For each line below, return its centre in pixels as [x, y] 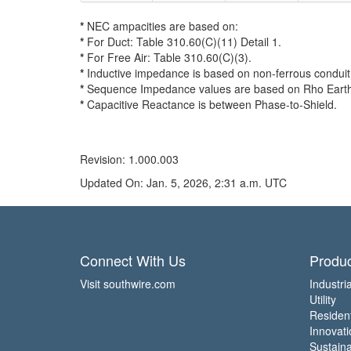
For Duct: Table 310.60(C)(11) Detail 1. [183, 42]
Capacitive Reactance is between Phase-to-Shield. [210, 104]
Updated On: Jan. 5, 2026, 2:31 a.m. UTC [183, 183]
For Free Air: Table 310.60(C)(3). [168, 57]
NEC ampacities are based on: [161, 26]
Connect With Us [133, 260]
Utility [322, 299]
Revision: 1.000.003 [129, 159]
